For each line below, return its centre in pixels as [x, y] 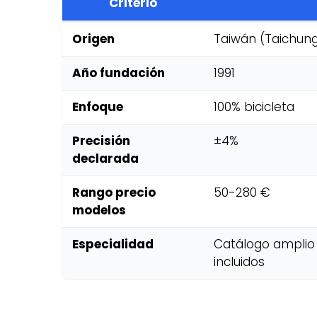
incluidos [239, 262]
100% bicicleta [254, 107]
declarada [105, 158]
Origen [93, 39]
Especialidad [113, 244]
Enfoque [98, 107]
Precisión [101, 141]
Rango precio [114, 192]
